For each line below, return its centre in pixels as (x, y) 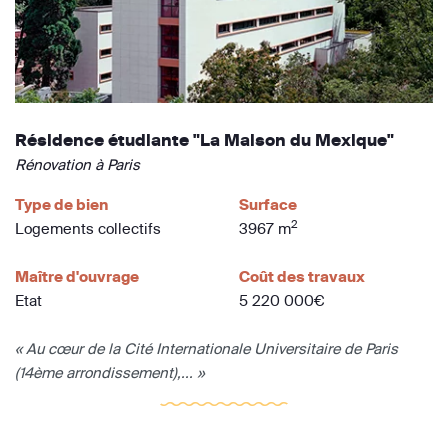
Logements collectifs (88, 228)
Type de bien (61, 204)
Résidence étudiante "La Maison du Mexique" (204, 139)
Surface (268, 204)
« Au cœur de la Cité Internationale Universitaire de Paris (206, 348)
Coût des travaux (302, 276)
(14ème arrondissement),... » (109, 372)
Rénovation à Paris (77, 164)
